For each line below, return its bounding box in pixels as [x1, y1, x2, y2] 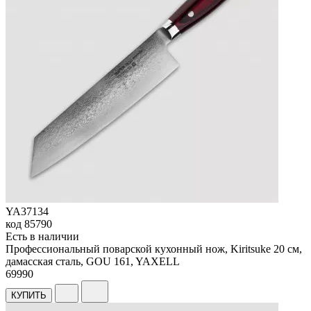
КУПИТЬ [11, 290, 47, 301]
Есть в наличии [6, 230, 79, 243]
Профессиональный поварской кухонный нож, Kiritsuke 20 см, [6, 243, 302, 255]
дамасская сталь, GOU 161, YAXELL [6, 255, 180, 268]
